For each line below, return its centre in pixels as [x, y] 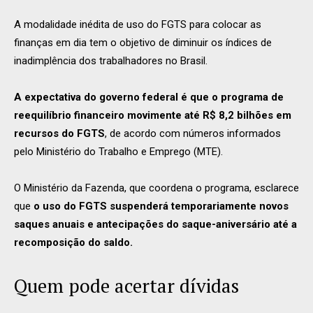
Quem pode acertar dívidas [126, 286]
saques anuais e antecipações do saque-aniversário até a [155, 224]
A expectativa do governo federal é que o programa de [149, 97]
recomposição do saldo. [73, 242]
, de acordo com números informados [193, 133]
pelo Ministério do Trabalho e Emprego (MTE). [118, 152]
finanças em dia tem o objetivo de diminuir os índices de [143, 43]
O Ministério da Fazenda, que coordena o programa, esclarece [156, 188]
